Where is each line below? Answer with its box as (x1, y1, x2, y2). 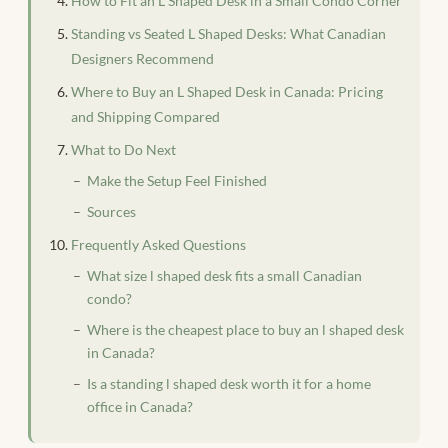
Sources (87, 203, 136, 220)
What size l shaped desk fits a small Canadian (87, 267, 362, 284)
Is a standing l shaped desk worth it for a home (87, 375, 371, 392)
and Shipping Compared (71, 107, 220, 125)
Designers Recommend (71, 49, 214, 67)
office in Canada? (87, 398, 193, 415)
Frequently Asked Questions (71, 235, 246, 253)
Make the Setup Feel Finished (87, 172, 267, 189)
